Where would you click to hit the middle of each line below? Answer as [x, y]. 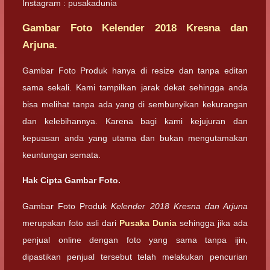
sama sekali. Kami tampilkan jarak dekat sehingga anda [135, 87]
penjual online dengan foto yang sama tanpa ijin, [135, 240]
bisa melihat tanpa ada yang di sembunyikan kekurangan [135, 104]
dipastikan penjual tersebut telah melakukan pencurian [135, 256]
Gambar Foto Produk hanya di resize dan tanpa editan [135, 71]
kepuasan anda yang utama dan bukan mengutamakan [135, 138]
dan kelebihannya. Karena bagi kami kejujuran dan [135, 121]
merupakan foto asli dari [71, 223]
